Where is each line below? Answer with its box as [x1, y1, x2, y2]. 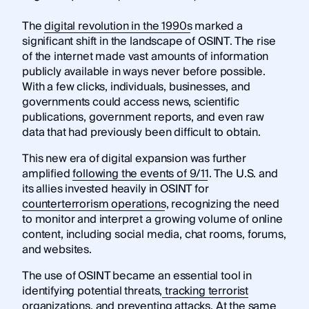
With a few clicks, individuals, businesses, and [21, 77, 250, 97]
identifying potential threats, [21, 281, 163, 301]
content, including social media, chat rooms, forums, [21, 225, 286, 245]
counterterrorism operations [21, 195, 166, 215]
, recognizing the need [166, 195, 280, 215]
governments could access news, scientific [21, 92, 239, 112]
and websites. [21, 240, 92, 260]
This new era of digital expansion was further [21, 149, 246, 169]
